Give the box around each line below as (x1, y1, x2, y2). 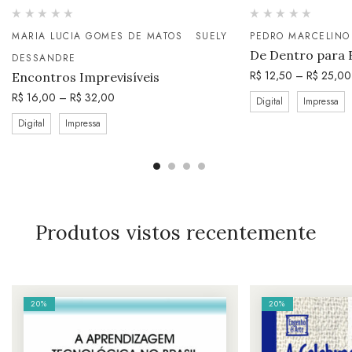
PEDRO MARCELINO (250, 29, 350, 44)
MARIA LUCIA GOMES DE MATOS (12, 29, 182, 44)
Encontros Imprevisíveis (12, 69, 159, 86)
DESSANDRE (12, 51, 76, 66)
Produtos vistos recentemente (35, 220, 317, 246)
